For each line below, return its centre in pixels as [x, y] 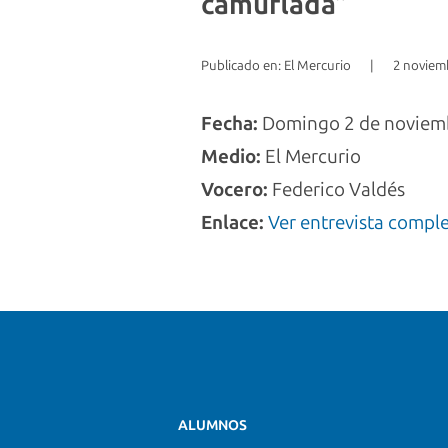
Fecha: [229, 123]
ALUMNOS [212, 425]
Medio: [231, 156]
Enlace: [232, 222]
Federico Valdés [336, 189]
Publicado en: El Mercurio [276, 65]
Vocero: [234, 189]
